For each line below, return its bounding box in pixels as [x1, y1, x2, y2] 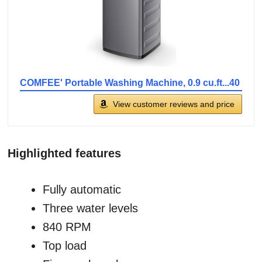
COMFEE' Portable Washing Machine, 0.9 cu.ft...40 [20, 78, 240, 88]
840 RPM [43, 220, 91, 234]
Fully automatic [43, 183, 121, 196]
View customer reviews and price [113, 99, 235, 109]
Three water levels [43, 202, 138, 215]
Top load [43, 239, 87, 253]
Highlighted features [8, 147, 121, 160]
